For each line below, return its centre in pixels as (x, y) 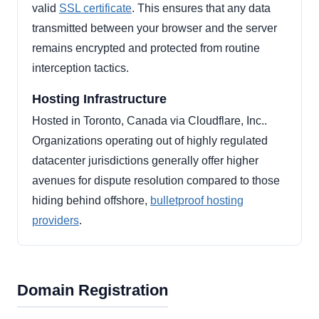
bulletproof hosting (197, 201)
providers (56, 221)
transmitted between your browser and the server (155, 28)
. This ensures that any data (201, 9)
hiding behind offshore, (91, 201)
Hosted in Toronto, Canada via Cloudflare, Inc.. (150, 121)
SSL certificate (95, 9)
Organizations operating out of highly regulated (150, 141)
